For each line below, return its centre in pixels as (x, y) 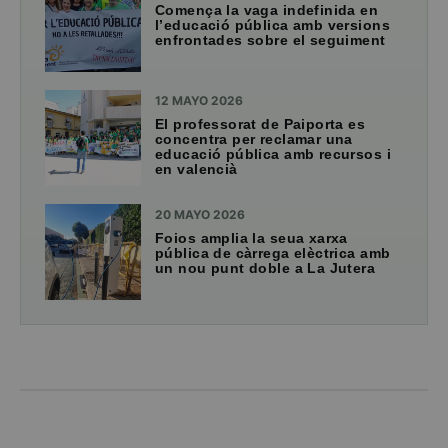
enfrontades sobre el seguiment (270, 40)
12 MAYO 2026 (199, 101)
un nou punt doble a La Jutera (265, 268)
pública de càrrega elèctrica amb (273, 253)
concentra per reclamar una (254, 139)
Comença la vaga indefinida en (267, 10)
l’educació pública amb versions (273, 25)
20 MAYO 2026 (200, 215)
